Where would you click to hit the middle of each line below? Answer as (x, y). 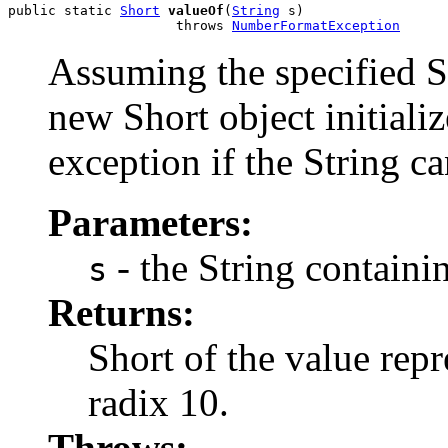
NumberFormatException (316, 26)
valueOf (196, 11)
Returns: (121, 313)
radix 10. (158, 403)
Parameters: (150, 223)
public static (64, 11)
